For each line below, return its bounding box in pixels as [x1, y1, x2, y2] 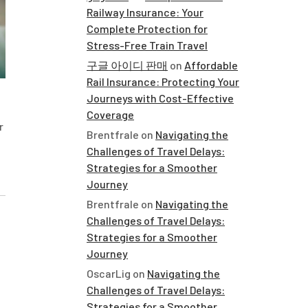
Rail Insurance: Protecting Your [87, 75, 239, 88]
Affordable [184, 58, 238, 71]
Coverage [87, 108, 134, 121]
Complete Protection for [87, 22, 208, 35]
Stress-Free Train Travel [87, 38, 208, 52]
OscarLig [87, 267, 131, 280]
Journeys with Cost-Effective [87, 91, 234, 104]
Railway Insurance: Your [87, 5, 203, 19]
